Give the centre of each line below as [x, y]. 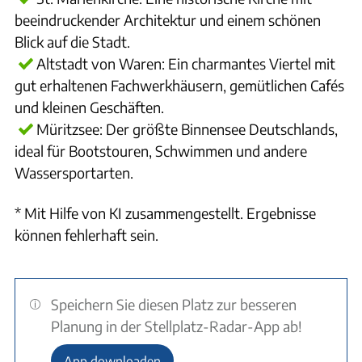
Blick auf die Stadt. [72, 42]
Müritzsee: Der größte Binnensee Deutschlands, [187, 129]
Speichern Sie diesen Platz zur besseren [174, 304]
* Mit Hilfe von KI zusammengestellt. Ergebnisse [165, 213]
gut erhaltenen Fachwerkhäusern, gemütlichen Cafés [179, 85]
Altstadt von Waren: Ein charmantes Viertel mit [186, 63]
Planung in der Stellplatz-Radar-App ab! [177, 326]
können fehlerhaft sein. [86, 234]
